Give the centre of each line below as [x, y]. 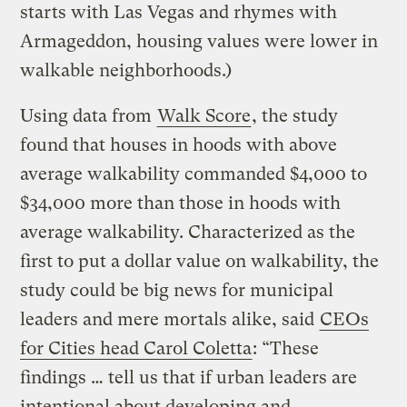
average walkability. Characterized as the [188, 232]
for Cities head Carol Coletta [136, 348]
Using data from [89, 115]
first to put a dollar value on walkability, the [200, 261]
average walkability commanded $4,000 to [194, 174]
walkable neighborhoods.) [126, 70]
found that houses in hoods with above [179, 144]
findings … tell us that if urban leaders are [189, 377]
